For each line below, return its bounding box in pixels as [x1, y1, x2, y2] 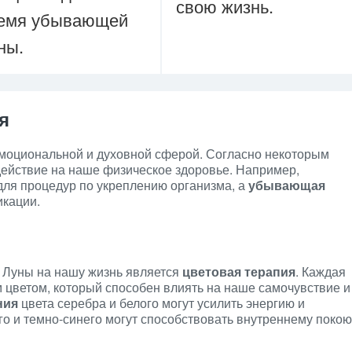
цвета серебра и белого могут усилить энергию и [18, 294, 305, 312]
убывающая [248, 176, 325, 194]
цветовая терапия [182, 262, 295, 280]
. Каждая [295, 262, 346, 280]
